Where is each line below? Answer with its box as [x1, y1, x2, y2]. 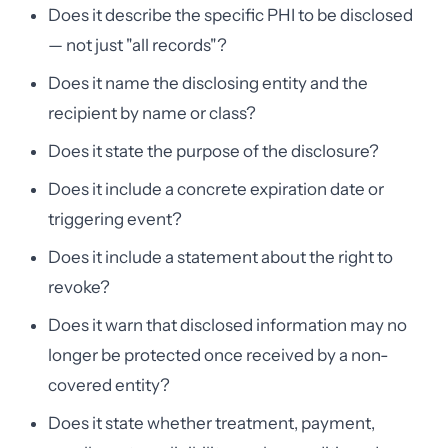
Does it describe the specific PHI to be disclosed [48, 5, 413, 25]
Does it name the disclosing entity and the [48, 73, 368, 93]
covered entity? [48, 375, 170, 395]
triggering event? [48, 209, 182, 229]
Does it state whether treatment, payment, [48, 413, 375, 433]
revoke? [48, 277, 110, 297]
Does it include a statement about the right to [48, 247, 393, 267]
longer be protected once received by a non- [48, 345, 389, 365]
